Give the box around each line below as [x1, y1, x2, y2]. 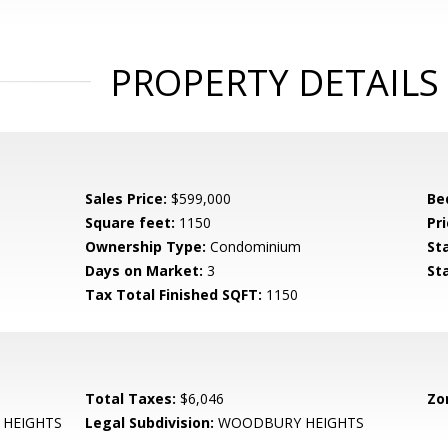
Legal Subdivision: [85, 413, 215, 432]
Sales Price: [85, 189, 168, 208]
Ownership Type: [85, 237, 207, 256]
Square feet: [85, 213, 176, 232]
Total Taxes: [85, 389, 177, 408]
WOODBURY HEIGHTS [214, 413, 365, 432]
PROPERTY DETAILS [109, 58, 439, 107]
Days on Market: [85, 261, 204, 280]
